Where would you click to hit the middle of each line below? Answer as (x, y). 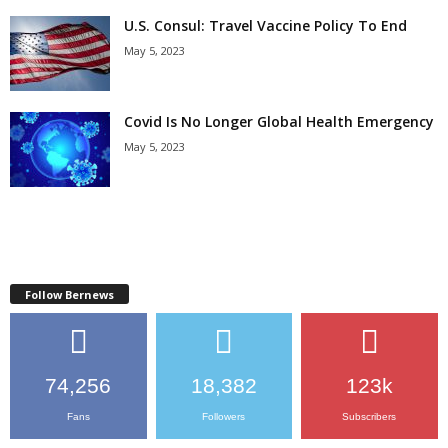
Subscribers (369, 416)
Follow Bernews (69, 294)
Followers (224, 416)
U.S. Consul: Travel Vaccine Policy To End (265, 25)
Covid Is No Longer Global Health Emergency (279, 121)
